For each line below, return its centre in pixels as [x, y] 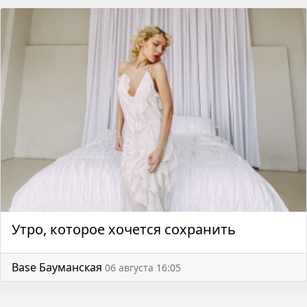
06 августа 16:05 [143, 268]
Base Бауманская [57, 268]
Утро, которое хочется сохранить [124, 230]
